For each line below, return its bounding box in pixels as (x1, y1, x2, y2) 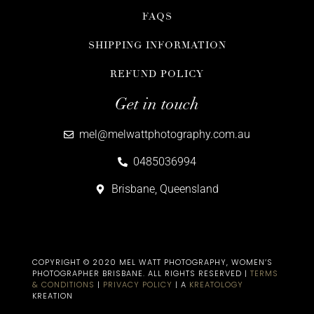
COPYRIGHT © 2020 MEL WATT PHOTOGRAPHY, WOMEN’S (32, 256, 273, 268)
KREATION (32, 289, 73, 301)
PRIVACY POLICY (102, 278, 172, 290)
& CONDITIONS (32, 278, 95, 290)
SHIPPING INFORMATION (88, 38, 226, 52)
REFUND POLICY (110, 67, 204, 81)
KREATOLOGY (189, 278, 243, 290)
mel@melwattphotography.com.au (79, 127, 251, 141)
